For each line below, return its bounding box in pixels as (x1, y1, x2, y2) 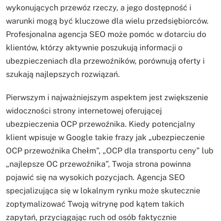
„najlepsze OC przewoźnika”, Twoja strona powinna (6, 159, 191, 169)
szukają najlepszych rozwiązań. (6, 70, 120, 79)
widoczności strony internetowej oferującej (6, 106, 162, 116)
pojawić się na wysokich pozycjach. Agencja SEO (6, 173, 185, 183)
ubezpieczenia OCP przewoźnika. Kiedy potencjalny (6, 119, 195, 129)
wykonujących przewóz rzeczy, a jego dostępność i (6, 3, 191, 13)
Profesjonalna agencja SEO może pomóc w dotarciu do (6, 30, 206, 39)
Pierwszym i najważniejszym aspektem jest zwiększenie (6, 93, 208, 103)
